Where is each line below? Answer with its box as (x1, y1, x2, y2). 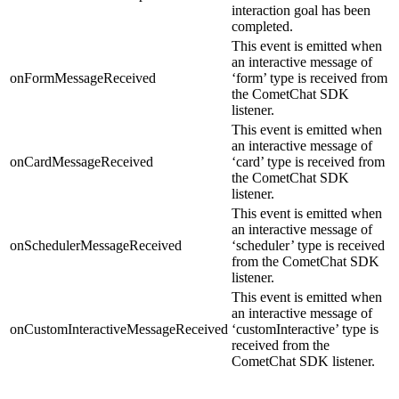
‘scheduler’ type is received (232, 237, 385, 253)
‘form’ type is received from (232, 69, 387, 85)
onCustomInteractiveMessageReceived (10, 321, 228, 337)
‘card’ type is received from (232, 153, 385, 169)
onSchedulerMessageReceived (10, 237, 182, 253)
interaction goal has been (232, 2, 370, 18)
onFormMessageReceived (10, 69, 156, 85)
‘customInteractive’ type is (232, 321, 379, 337)
